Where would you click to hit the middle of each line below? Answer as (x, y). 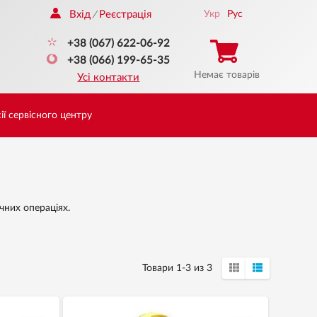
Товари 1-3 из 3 (177, 268)
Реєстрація (126, 15)
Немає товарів (226, 75)
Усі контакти (109, 77)
